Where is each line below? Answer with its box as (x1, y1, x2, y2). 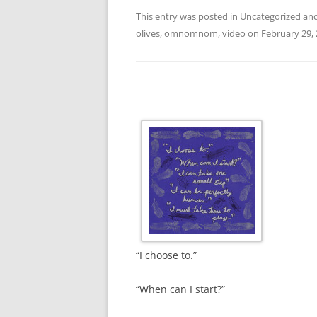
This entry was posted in (136, 10, 240, 23)
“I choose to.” (136, 248, 197, 262)
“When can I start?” (136, 282, 225, 296)
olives (136, 27, 160, 40)
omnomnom (164, 27, 218, 40)
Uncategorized (240, 10, 301, 23)
